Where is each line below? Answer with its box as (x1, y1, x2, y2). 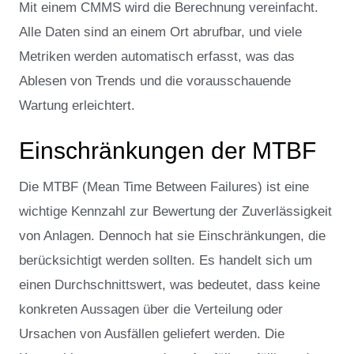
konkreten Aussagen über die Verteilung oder (19, 301, 283, 317)
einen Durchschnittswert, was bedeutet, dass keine (19, 277, 320, 292)
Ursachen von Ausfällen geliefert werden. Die (19, 326, 284, 341)
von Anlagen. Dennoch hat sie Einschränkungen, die (19, 228, 326, 243)
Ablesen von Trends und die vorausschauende (19, 73, 291, 88)
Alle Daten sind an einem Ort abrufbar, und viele (19, 24, 302, 40)
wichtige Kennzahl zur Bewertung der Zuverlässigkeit (19, 203, 332, 219)
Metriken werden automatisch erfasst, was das (19, 48, 295, 64)
